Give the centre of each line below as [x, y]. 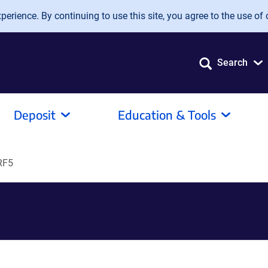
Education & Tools [167, 115]
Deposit [35, 115]
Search [232, 63]
